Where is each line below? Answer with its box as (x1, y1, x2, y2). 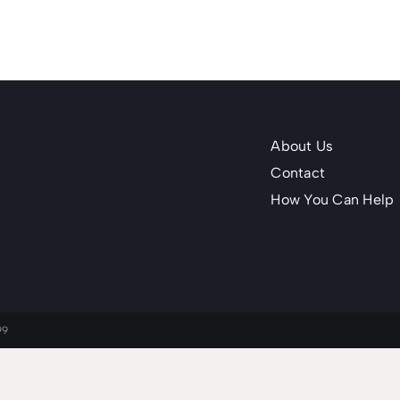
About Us (271, 137, 334, 154)
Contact (271, 164, 326, 181)
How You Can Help (271, 191, 395, 208)
